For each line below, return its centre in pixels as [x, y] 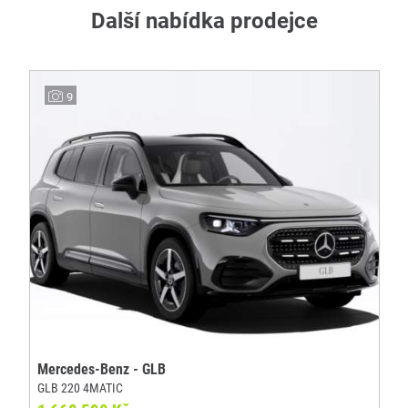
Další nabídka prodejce [204, 21]
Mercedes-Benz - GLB [102, 370]
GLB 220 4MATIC [80, 388]
